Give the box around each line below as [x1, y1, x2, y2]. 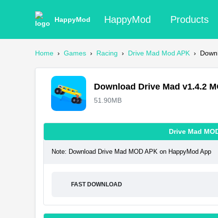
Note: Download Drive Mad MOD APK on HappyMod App [52, 148, 211, 155]
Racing [96, 49, 118, 57]
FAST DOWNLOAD [71, 181, 122, 188]
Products [170, 14, 209, 25]
